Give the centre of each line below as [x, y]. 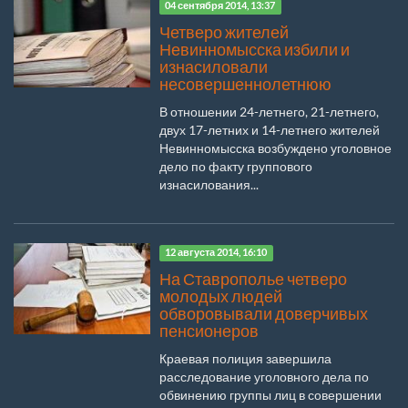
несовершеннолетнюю [245, 84]
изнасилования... [209, 184]
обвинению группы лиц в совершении [270, 394]
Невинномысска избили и [255, 49]
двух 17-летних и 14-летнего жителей [270, 129]
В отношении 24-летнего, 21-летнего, [269, 111]
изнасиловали [214, 66]
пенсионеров [209, 331]
